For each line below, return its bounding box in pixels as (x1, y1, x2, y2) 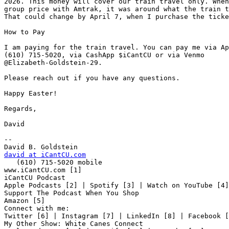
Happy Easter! (4, 89, 57, 98)
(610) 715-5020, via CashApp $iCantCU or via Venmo (4, 51, 209, 59)
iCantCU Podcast (4, 174, 65, 182)
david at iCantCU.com (4, 151, 86, 159)
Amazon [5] (4, 197, 45, 205)
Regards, (4, 105, 37, 113)
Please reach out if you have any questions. (4, 74, 180, 82)
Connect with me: (4, 204, 70, 213)
